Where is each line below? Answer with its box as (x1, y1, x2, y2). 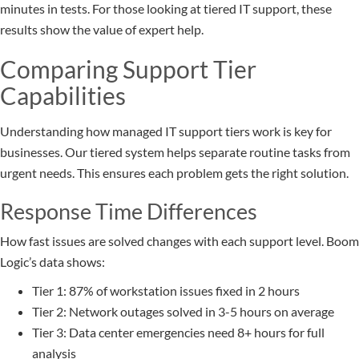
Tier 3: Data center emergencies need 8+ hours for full (32, 325, 325, 341)
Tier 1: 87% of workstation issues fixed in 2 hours (32, 283, 300, 299)
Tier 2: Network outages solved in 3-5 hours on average (32, 304, 334, 320)
